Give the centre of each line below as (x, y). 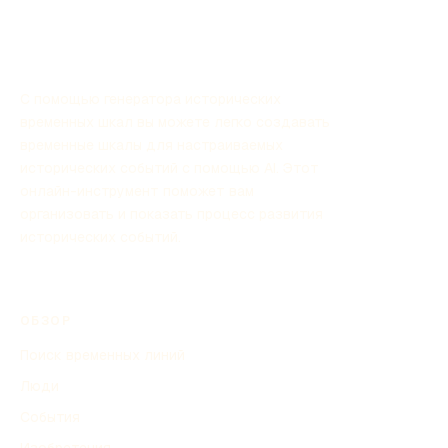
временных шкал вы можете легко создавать (175, 121)
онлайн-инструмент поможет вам (137, 190)
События (50, 416)
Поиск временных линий (102, 354)
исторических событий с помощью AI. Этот (169, 167)
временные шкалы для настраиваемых (151, 144)
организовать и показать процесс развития (171, 213)
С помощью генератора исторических (150, 98)
